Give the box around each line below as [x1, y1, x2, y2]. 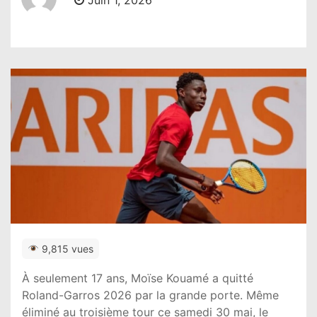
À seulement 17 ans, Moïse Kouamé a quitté [22, 270, 253, 285]
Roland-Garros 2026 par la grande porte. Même [22, 287, 279, 302]
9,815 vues [38, 242, 93, 255]
